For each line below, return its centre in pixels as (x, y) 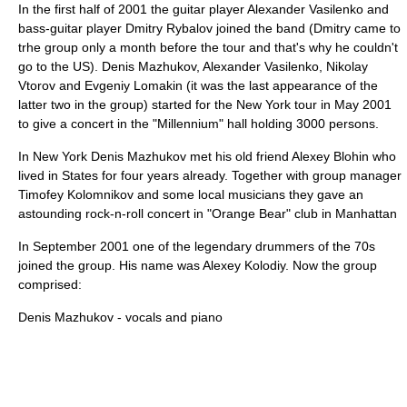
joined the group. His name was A (114, 265)
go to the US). (60, 66)
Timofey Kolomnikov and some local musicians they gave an (191, 194)
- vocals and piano (168, 317)
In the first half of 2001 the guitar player (133, 9)
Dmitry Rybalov (169, 28)
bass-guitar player (72, 28)
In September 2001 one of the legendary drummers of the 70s (197, 246)
